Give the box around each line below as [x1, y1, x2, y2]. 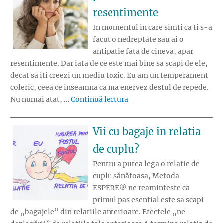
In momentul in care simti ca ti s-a [93, 23, 212, 32]
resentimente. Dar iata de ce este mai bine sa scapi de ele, [10, 59, 208, 68]
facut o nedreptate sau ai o [93, 35, 184, 44]
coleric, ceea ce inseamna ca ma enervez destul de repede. [10, 83, 209, 92]
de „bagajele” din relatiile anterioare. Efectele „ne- [10, 207, 190, 216]
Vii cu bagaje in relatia [93, 125, 201, 138]
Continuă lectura [71, 95, 128, 104]
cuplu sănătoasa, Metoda [93, 171, 179, 180]
